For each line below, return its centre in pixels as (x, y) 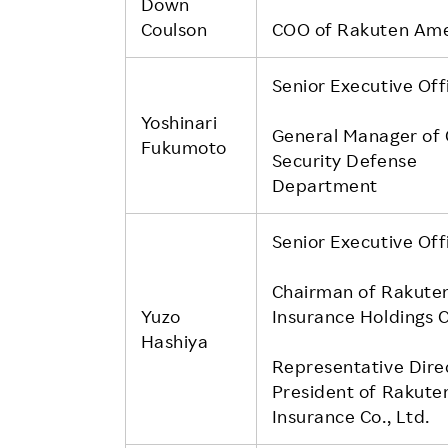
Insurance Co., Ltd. (350, 415)
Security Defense (344, 159)
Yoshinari (179, 121)
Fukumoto (183, 146)
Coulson (174, 28)
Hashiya (174, 340)
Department (324, 184)
